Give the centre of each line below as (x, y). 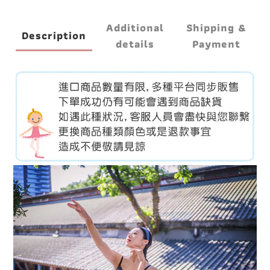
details (135, 43)
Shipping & (216, 27)
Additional (135, 27)
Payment (216, 43)
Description (54, 36)
